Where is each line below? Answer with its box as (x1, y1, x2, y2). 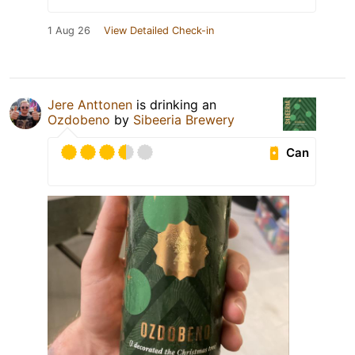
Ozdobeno (48, 112, 110, 128)
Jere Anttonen (48, 97, 132, 113)
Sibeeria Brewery (133, 112, 235, 128)
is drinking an (132, 97, 216, 113)
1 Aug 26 (48, 25, 90, 37)
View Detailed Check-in (104, 25, 214, 37)
